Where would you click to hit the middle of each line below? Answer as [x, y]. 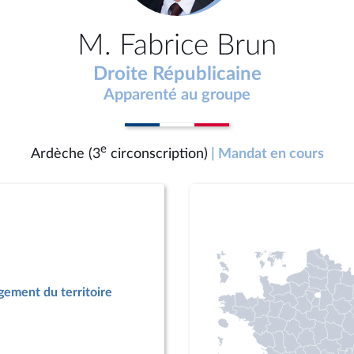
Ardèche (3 [65, 154]
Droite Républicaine [177, 74]
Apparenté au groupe [177, 95]
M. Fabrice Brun [177, 45]
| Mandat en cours [267, 154]
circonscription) [157, 154]
